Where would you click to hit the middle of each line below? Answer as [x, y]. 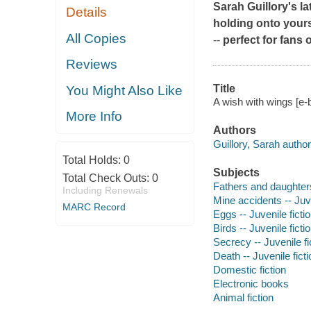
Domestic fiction [249, 269]
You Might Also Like [125, 90]
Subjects [236, 173]
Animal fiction [243, 297]
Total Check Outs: [107, 178]
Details [87, 12]
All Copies [96, 38]
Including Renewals [105, 190]
